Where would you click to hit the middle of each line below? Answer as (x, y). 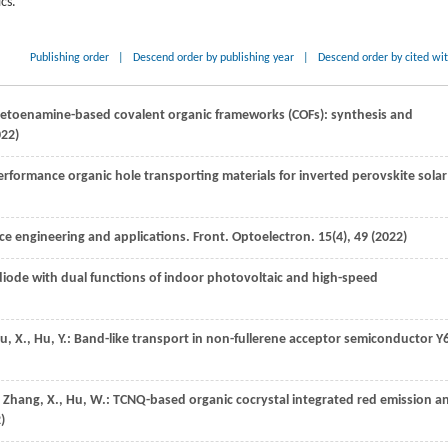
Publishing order (70, 58)
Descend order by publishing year (214, 58)
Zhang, (23, 400)
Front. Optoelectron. (254, 237)
